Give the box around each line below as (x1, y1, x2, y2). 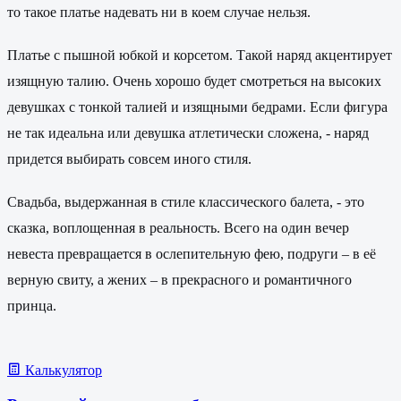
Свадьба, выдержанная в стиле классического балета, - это (7, 194, 364, 210)
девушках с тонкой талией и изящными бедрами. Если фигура (7, 98, 388, 115)
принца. (7, 298, 56, 314)
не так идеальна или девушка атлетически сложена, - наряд (7, 124, 369, 141)
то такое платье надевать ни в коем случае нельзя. (7, 4, 311, 20)
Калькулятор (25, 363, 102, 379)
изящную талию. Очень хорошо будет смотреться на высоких (7, 73, 381, 89)
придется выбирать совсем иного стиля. (7, 150, 252, 166)
